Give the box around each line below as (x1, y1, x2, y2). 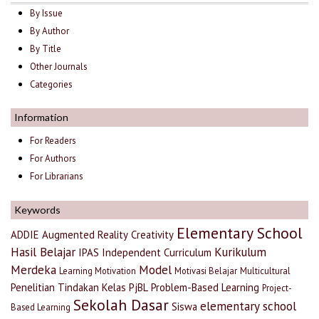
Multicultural (240, 264, 291, 276)
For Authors (30, 152, 77, 165)
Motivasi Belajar (174, 264, 237, 276)
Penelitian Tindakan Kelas (11, 280, 126, 294)
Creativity (131, 227, 174, 241)
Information (14, 111, 68, 124)
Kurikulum (214, 244, 266, 260)
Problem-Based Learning (151, 280, 259, 294)
